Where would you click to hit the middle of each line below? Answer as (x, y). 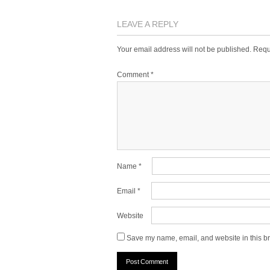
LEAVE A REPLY (148, 24)
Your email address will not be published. (184, 49)
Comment (134, 75)
